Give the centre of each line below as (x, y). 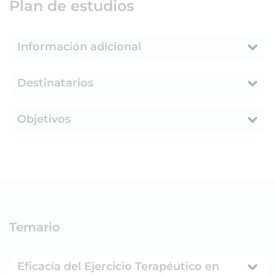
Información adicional (79, 46)
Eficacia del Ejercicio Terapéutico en (118, 266)
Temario (35, 227)
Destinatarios (55, 83)
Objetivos (44, 119)
